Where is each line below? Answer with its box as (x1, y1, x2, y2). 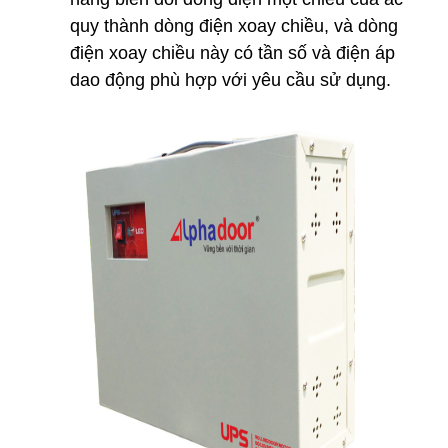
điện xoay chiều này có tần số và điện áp (70, 43, 395, 63)
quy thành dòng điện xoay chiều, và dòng (70, 16, 398, 36)
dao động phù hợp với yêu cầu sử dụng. (70, 70, 391, 90)
